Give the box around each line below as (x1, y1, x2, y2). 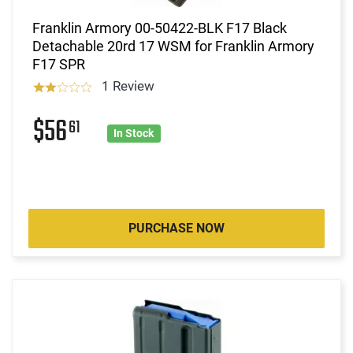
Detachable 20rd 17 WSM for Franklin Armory (32, 37, 314, 54)
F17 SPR (32, 55, 85, 72)
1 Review (101, 77, 154, 94)
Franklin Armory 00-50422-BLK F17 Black (32, 19, 287, 36)
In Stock (113, 126, 154, 139)
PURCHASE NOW (128, 220, 225, 236)
